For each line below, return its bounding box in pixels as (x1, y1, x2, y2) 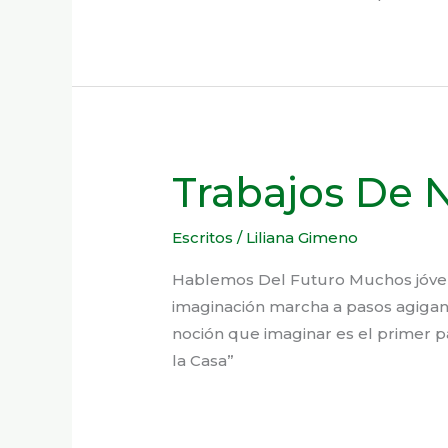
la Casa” (172, 351, 235, 371)
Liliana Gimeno (246, 228, 359, 248)
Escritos (172, 228, 234, 248)
